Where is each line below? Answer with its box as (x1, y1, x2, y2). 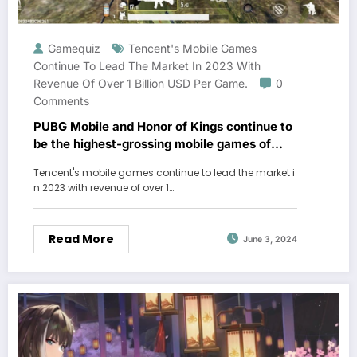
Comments (33, 93, 89, 108)
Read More (49, 230, 114, 247)
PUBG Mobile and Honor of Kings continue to (33, 118, 292, 134)
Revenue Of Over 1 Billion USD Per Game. (33, 76, 248, 90)
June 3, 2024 (243, 234, 297, 245)
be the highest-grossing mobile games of (33, 135, 271, 151)
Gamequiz (48, 41, 100, 55)
